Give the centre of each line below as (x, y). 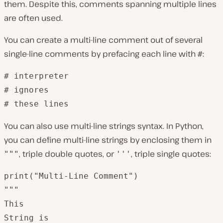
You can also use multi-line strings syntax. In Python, (104, 126)
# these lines (36, 104)
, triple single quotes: (171, 154)
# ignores (26, 90)
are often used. (33, 18)
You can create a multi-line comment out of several (103, 40)
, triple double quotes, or (67, 154)
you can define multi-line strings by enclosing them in (108, 140)
